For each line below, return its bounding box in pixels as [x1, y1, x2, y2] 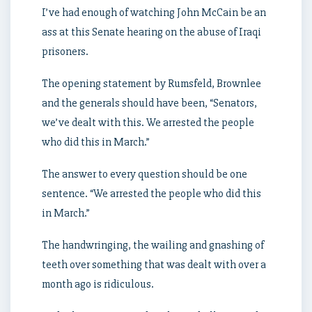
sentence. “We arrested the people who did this [42, 187, 261, 201]
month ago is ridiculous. [42, 277, 154, 291]
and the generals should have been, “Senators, [42, 96, 257, 110]
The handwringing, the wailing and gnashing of [42, 238, 264, 252]
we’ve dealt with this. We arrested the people [42, 116, 254, 130]
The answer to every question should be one [42, 167, 247, 181]
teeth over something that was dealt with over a [42, 258, 266, 272]
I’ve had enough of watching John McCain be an [42, 6, 266, 19]
